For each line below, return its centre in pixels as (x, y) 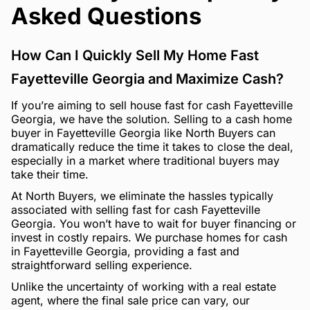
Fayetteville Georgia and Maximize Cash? (147, 79)
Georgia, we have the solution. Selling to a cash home (152, 119)
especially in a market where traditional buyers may (145, 161)
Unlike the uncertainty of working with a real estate (144, 286)
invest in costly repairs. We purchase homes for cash (149, 237)
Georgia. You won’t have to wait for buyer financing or (154, 223)
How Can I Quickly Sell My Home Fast (135, 56)
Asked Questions (106, 16)
